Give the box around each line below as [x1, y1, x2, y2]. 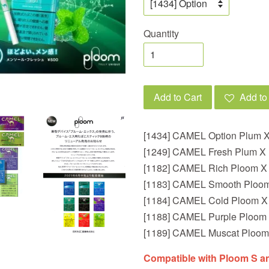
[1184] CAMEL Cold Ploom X [144, 193, 268, 207]
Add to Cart [154, 90, 202, 104]
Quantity [144, 26, 179, 40]
